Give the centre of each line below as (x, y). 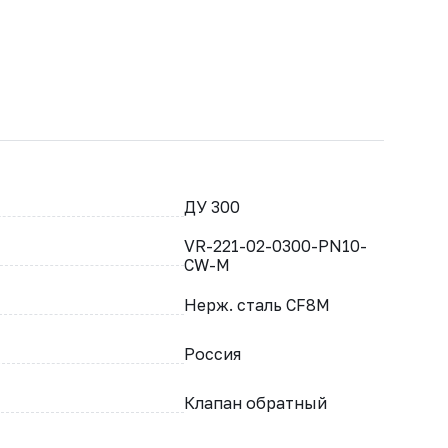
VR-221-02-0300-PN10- (275, 246)
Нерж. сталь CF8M (257, 304)
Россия (212, 353)
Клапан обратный (255, 402)
